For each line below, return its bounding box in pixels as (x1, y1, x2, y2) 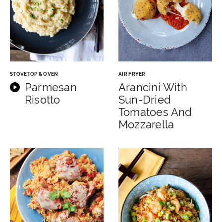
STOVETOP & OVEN (10, 71, 58, 77)
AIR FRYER (118, 71, 146, 77)
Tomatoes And (118, 105, 192, 118)
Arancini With (118, 80, 187, 94)
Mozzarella (118, 117, 174, 131)
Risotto (25, 93, 60, 106)
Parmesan (25, 80, 77, 94)
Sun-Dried (118, 93, 171, 106)
